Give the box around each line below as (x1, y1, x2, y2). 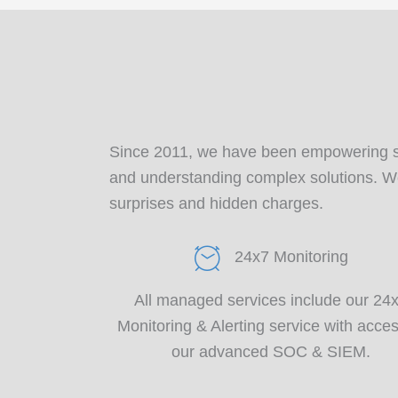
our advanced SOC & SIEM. (171, 343, 371, 362)
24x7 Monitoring (234, 248, 348, 267)
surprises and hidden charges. (109, 195, 323, 213)
